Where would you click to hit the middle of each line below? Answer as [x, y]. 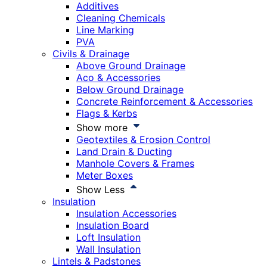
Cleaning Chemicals [121, 18]
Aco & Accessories [118, 78]
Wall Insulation [108, 249]
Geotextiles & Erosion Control [143, 140]
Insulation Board [113, 226]
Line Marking [105, 30]
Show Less [102, 190]
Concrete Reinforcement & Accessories [164, 102]
